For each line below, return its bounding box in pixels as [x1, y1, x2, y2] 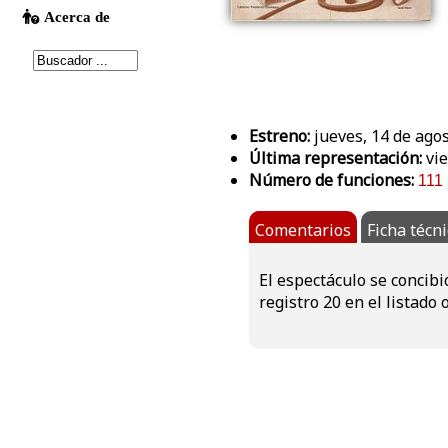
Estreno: [249, 125, 310, 148]
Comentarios [255, 219, 351, 242]
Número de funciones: [249, 169, 414, 192]
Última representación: [249, 147, 422, 170]
